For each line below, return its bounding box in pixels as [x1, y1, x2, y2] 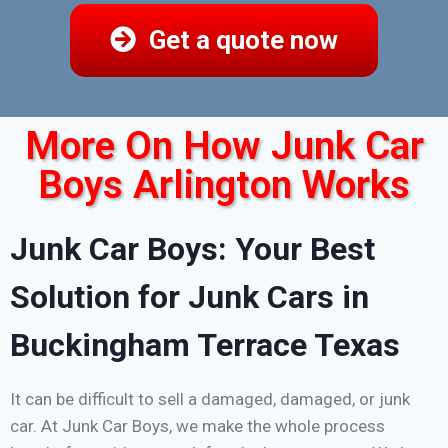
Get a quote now [149, 25, 338, 56]
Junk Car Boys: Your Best [10, 230, 375, 269]
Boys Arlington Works [38, 162, 410, 209]
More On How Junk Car [24, 123, 424, 170]
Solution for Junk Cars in [10, 278, 369, 317]
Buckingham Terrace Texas [10, 326, 400, 365]
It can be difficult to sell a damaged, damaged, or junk [10, 389, 410, 410]
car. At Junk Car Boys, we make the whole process [10, 416, 385, 437]
